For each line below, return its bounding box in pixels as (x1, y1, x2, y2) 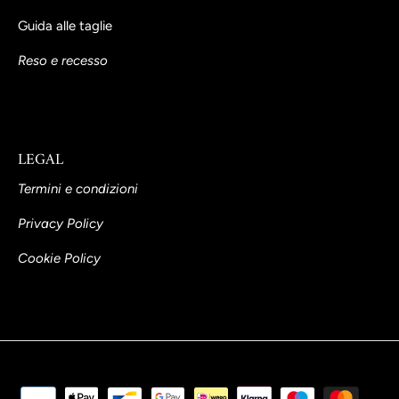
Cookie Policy (18, 249, 101, 266)
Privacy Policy (18, 215, 103, 232)
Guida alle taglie (18, 17, 112, 34)
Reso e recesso (18, 52, 108, 69)
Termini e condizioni (18, 180, 138, 197)
